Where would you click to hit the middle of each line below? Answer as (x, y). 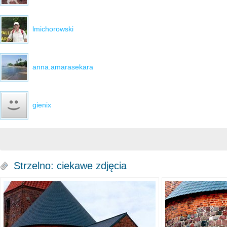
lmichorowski (53, 29)
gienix (42, 105)
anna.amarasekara (63, 67)
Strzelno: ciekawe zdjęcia (70, 166)
